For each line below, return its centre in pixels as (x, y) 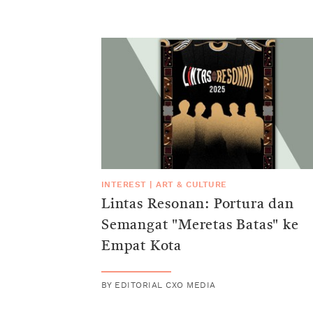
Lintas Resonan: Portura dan (198, 204)
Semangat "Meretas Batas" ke (200, 225)
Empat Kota (141, 246)
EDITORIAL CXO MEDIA (165, 285)
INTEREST (124, 184)
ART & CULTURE (191, 184)
